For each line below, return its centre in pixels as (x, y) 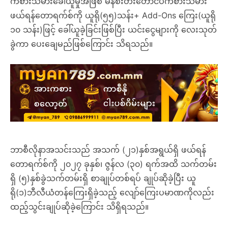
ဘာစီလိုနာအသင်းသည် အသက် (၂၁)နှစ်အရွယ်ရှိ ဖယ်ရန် (108, 150)
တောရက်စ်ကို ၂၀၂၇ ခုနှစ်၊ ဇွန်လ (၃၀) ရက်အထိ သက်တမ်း (113, 164)
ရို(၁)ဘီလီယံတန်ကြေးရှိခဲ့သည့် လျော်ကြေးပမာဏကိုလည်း (112, 193)
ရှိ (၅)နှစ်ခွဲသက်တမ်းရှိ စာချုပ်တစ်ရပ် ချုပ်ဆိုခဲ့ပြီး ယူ (103, 178)
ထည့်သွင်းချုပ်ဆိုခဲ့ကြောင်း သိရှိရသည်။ (79, 207)
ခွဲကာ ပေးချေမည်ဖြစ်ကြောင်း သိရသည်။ (81, 44)
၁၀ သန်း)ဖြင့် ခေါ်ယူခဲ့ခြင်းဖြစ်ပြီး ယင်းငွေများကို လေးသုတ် (113, 30)
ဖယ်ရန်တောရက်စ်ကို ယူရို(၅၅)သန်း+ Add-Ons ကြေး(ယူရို (113, 15)
